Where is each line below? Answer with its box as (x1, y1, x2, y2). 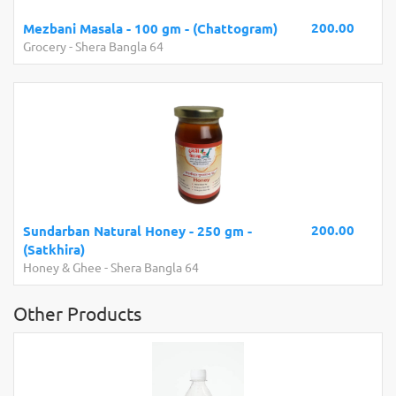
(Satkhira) (23, 240, 85, 258)
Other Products (13, 301, 141, 324)
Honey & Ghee (23, 259, 102, 275)
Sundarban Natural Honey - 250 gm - (23, 222, 252, 240)
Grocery (23, 38, 66, 54)
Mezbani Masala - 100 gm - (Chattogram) (23, 19, 278, 37)
